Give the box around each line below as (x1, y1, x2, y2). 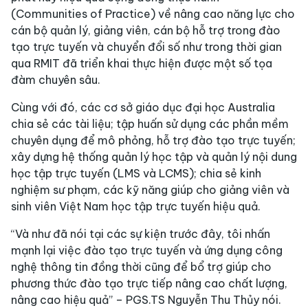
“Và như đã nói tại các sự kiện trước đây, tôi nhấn (11, 227, 270, 241)
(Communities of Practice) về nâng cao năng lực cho (11, 7, 295, 21)
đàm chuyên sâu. (11, 73, 100, 87)
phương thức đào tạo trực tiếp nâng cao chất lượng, (11, 276, 287, 291)
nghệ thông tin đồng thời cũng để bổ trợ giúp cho (11, 260, 272, 274)
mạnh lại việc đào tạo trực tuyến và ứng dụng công (11, 243, 283, 258)
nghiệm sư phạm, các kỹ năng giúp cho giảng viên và (11, 183, 289, 197)
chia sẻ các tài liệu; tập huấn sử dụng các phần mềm (11, 117, 289, 131)
